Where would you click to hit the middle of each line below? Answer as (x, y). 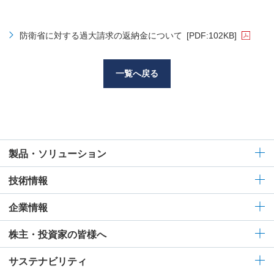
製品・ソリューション (57, 154)
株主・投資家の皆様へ (57, 234)
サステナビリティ (48, 261)
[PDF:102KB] (211, 35)
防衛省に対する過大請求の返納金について (101, 35)
